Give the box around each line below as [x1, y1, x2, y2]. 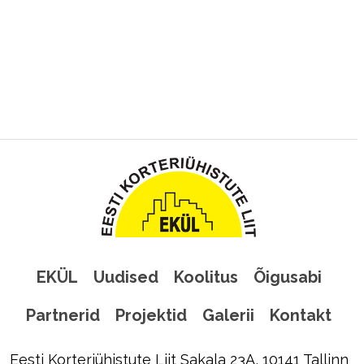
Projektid [115, 305, 187, 325]
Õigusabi [253, 267, 322, 287]
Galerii [202, 305, 254, 325]
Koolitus [173, 267, 238, 287]
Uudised [93, 267, 158, 287]
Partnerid [26, 305, 100, 325]
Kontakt [270, 305, 331, 325]
